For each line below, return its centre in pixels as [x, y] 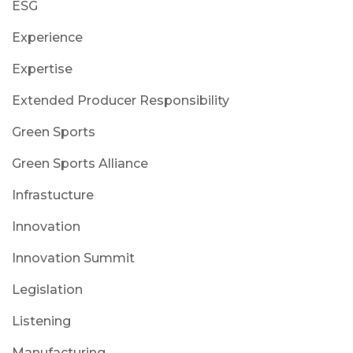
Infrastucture [53, 195]
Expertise [42, 69]
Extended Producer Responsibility [121, 100]
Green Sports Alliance [80, 163]
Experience [47, 37]
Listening [41, 321]
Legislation [47, 289]
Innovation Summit [73, 258]
